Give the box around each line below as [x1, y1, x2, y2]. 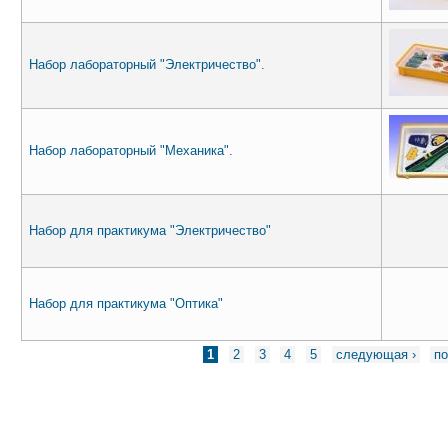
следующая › [335, 347, 416, 363]
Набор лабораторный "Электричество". [28, 56, 265, 72]
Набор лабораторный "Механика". [28, 142, 233, 158]
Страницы [21, 339, 121, 362]
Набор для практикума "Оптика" [28, 295, 223, 311]
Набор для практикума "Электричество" [28, 222, 271, 238]
